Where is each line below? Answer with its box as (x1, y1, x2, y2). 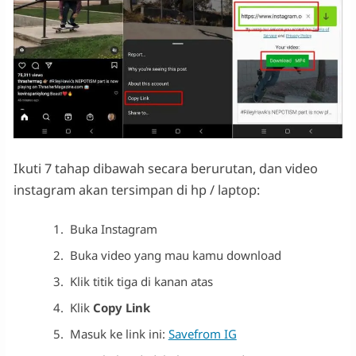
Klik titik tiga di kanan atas (69, 273, 213, 289)
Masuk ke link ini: (69, 325, 168, 342)
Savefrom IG (168, 325, 237, 342)
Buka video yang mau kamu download (69, 246, 281, 263)
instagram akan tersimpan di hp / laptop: (13, 180, 260, 199)
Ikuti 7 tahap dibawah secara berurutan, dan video (13, 159, 318, 177)
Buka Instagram (69, 220, 157, 237)
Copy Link (92, 299, 150, 315)
